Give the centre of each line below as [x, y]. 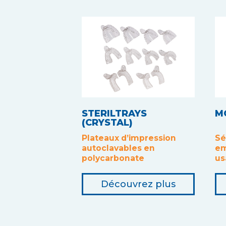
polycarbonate [113, 158]
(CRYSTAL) [107, 122]
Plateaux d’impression [129, 138]
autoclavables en [118, 148]
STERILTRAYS [114, 113]
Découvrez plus [138, 184]
